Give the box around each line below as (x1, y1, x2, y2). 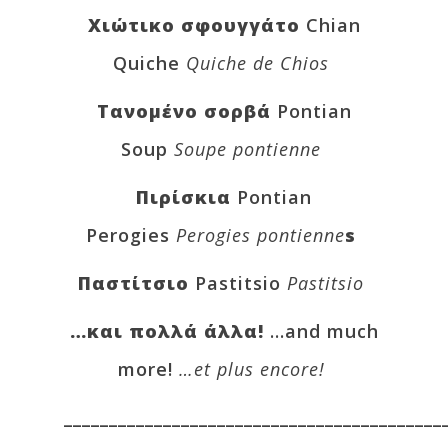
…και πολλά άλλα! (69, 318, 270, 343)
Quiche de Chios (186, 50, 329, 75)
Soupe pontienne (174, 136, 321, 161)
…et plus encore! (178, 356, 331, 381)
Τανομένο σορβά (96, 98, 277, 123)
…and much (269, 318, 379, 343)
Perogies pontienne (176, 222, 345, 247)
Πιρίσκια (136, 184, 237, 209)
